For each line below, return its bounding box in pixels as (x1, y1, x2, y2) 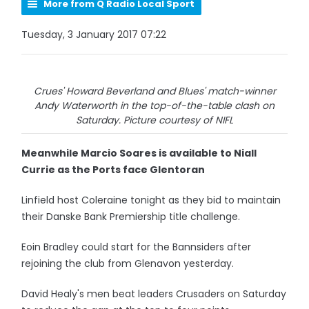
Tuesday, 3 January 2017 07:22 (21, 28, 167, 41)
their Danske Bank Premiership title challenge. (21, 210, 241, 223)
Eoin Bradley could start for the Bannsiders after (21, 240, 252, 254)
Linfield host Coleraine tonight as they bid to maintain (21, 193, 281, 207)
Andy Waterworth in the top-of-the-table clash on (34, 99, 275, 112)
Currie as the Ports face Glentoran (21, 163, 206, 177)
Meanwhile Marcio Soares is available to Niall (21, 146, 257, 160)
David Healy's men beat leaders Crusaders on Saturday (21, 287, 287, 301)
